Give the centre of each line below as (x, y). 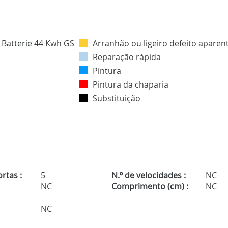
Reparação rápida (127, 57)
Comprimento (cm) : (150, 186)
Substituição (117, 98)
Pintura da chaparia (131, 84)
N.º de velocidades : (148, 175)
